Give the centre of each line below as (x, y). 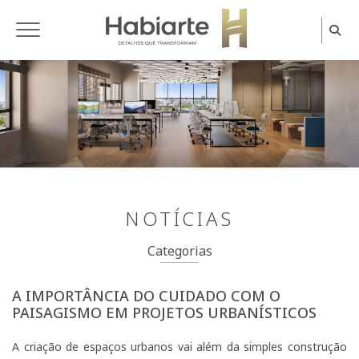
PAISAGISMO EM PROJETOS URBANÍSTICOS (164, 313)
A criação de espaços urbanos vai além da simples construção (179, 347)
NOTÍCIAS (179, 219)
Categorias (179, 251)
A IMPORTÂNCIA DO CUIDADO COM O (146, 296)
